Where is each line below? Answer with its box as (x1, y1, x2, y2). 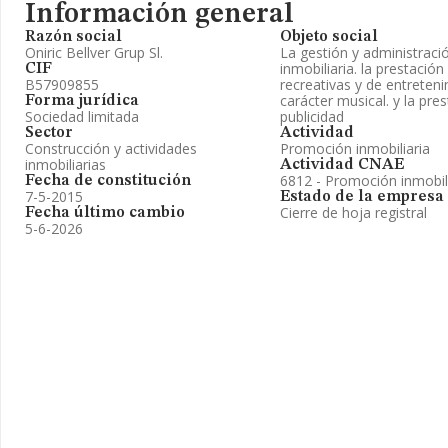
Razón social (25, 29, 122, 45)
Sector (25, 125, 73, 141)
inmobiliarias (25, 155, 106, 174)
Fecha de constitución (25, 173, 191, 189)
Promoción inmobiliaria (280, 139, 430, 158)
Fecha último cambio (25, 205, 185, 221)
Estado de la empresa (280, 189, 444, 205)
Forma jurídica (25, 93, 139, 109)
